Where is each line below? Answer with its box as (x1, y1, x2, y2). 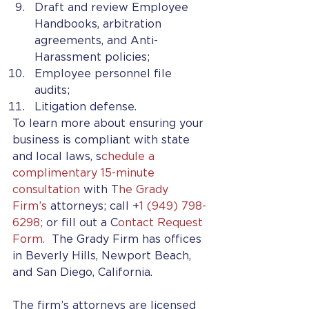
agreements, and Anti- (34, 35, 158, 46)
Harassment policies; (34, 52, 150, 63)
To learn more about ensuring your (12, 118, 207, 129)
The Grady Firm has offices (48, 234, 205, 245)
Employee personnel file (34, 68, 175, 79)
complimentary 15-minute (12, 168, 158, 179)
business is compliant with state (12, 134, 193, 146)
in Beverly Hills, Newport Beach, (12, 250, 195, 261)
